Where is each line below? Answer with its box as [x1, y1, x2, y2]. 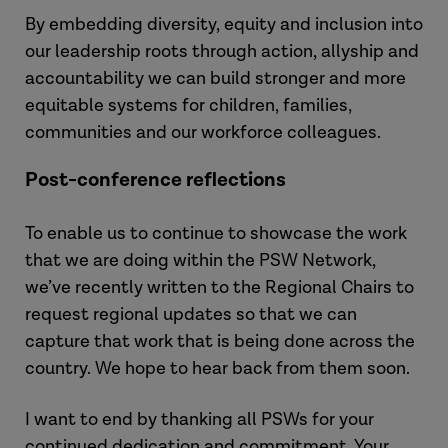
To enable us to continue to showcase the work [25, 222, 407, 245]
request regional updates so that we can [25, 303, 357, 326]
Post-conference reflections [25, 167, 286, 193]
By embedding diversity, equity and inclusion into [25, 13, 423, 36]
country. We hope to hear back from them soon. [25, 357, 414, 380]
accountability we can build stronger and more [25, 67, 406, 90]
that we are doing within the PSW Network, [25, 249, 376, 272]
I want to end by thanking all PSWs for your [25, 408, 374, 431]
